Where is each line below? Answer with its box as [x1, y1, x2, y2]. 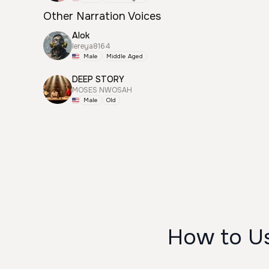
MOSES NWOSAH [72, 85, 132, 95]
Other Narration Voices [43, 10, 161, 23]
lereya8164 [72, 41, 110, 51]
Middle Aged [106, 52, 143, 60]
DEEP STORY [72, 74, 124, 85]
